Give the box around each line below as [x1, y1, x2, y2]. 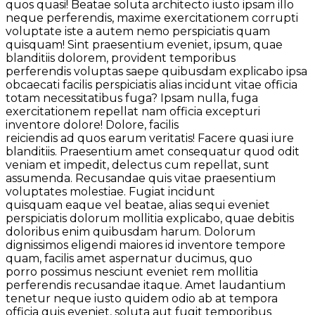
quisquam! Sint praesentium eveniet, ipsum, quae [6, 38, 283, 52]
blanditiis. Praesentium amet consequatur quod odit [6, 145, 300, 159]
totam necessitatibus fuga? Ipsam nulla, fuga [6, 91, 258, 105]
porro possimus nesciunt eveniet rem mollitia [6, 265, 258, 279]
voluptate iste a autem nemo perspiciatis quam [6, 25, 270, 39]
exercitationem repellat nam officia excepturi [6, 105, 260, 119]
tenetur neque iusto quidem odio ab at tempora [6, 292, 278, 306]
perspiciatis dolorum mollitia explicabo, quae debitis [6, 212, 294, 226]
